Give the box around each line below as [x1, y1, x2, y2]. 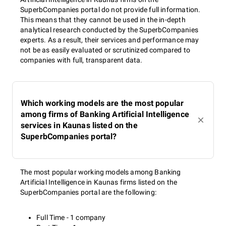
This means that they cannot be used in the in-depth [20, 16, 186, 24]
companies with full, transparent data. [20, 56, 143, 64]
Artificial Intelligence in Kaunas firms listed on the [20, 178, 178, 186]
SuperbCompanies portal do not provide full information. [20, 6, 201, 14]
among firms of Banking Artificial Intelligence [21, 109, 189, 119]
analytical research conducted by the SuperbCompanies [20, 26, 198, 34]
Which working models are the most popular [21, 98, 184, 108]
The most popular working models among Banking [20, 168, 181, 176]
